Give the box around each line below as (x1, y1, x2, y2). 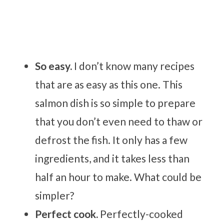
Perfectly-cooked (100, 207, 183, 220)
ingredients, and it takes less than (35, 151, 190, 164)
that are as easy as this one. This (35, 77, 183, 90)
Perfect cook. (35, 207, 100, 220)
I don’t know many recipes (74, 59, 195, 72)
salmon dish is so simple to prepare (35, 96, 196, 109)
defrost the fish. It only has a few (35, 133, 188, 146)
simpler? (35, 188, 76, 201)
